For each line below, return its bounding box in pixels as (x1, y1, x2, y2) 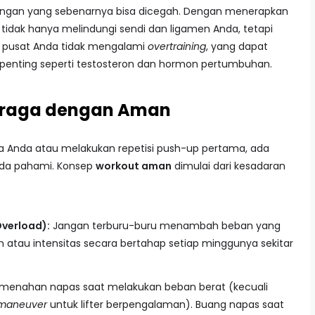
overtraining (148, 39, 206, 53)
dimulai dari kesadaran (172, 159, 285, 173)
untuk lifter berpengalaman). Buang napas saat (47, 297, 284, 311)
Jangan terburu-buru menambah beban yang (50, 219, 281, 233)
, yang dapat (206, 39, 268, 53)
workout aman (96, 159, 172, 173)
